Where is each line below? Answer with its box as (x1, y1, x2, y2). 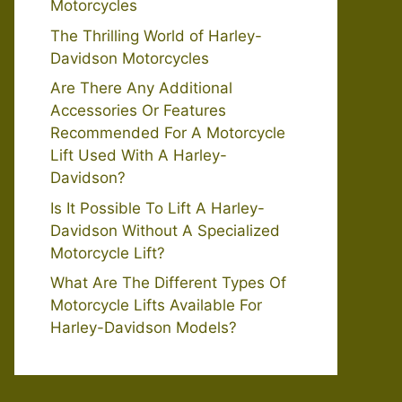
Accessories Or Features (50, 101, 226, 119)
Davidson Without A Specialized (50, 221, 280, 240)
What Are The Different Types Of (50, 274, 286, 292)
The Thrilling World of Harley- (50, 26, 262, 45)
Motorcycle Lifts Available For (50, 296, 262, 314)
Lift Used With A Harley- (50, 146, 227, 164)
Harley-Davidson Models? (50, 319, 237, 336)
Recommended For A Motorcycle (50, 124, 285, 142)
